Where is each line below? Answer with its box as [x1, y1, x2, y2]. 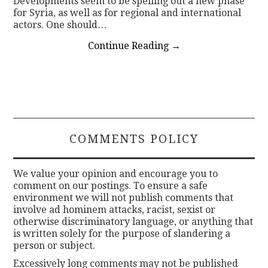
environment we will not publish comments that [13, 191, 234, 203]
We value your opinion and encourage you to [13, 167, 218, 179]
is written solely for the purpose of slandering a [13, 227, 231, 239]
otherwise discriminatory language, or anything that [13, 215, 254, 227]
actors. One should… [13, 19, 108, 31]
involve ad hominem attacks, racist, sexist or [13, 203, 216, 215]
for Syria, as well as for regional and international [13, 7, 242, 19]
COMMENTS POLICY [69, 132, 199, 146]
